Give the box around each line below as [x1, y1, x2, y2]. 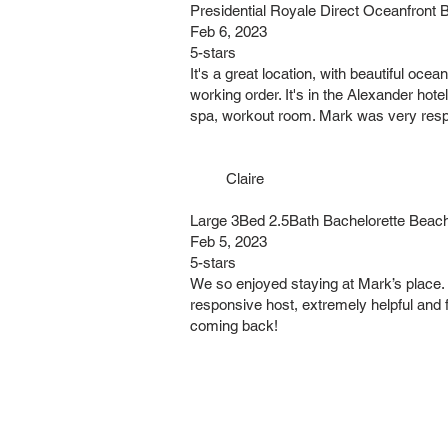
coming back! [190, 317, 278, 334]
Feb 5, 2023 [190, 233, 267, 250]
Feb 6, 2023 [190, 23, 267, 40]
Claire [190, 170, 264, 187]
